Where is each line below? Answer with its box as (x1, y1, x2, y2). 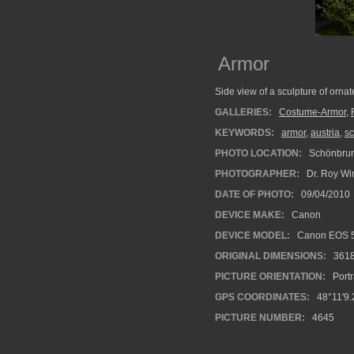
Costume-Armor (279, 107, 346, 118)
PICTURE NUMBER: (215, 312, 305, 323)
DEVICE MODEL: (215, 230, 290, 241)
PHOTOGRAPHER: (215, 168, 299, 179)
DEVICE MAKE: (215, 209, 284, 220)
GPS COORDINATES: (215, 292, 310, 303)
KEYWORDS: (215, 127, 274, 138)
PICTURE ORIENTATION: (215, 271, 326, 282)
